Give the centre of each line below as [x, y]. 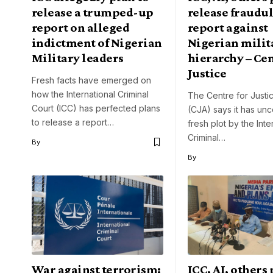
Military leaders [78, 58]
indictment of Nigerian [97, 43]
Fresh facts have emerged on [91, 80]
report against [228, 28]
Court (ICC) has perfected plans [96, 108]
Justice [207, 73]
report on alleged [81, 28]
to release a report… [73, 122]
